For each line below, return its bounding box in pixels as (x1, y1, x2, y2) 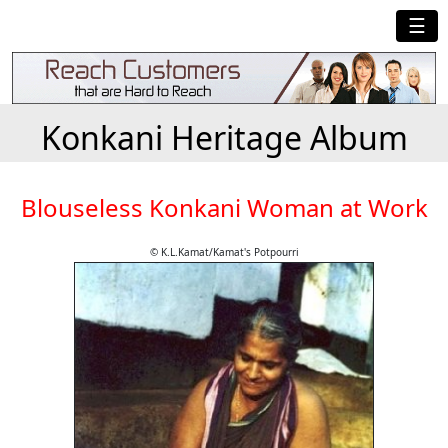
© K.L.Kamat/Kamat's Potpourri (149, 245, 299, 260)
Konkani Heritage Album (40, 116, 408, 160)
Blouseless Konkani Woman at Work (20, 191, 428, 225)
